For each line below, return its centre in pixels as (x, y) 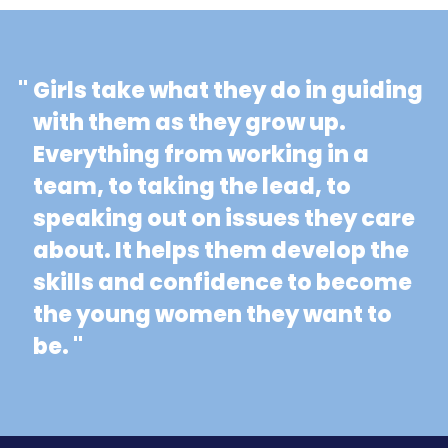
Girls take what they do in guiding (227, 90)
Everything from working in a (200, 154)
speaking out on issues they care (223, 218)
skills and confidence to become (222, 282)
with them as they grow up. (189, 122)
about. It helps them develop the (220, 250)
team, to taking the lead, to (191, 186)
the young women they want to (212, 314)
